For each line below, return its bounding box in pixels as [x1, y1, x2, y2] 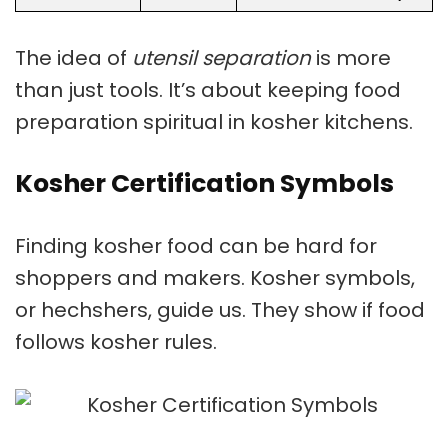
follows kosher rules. [15, 328, 217, 357]
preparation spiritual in [15, 108, 250, 137]
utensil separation [132, 44, 311, 73]
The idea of [15, 44, 132, 73]
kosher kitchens [250, 108, 409, 137]
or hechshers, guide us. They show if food [15, 296, 425, 325]
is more [311, 44, 391, 73]
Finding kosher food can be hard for [15, 232, 377, 261]
